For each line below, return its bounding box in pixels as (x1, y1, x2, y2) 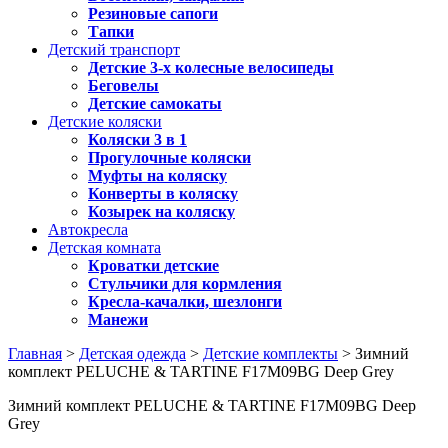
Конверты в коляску (88, 185, 238, 202)
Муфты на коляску (88, 167, 227, 184)
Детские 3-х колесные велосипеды (88, 59, 334, 76)
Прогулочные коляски (88, 149, 251, 166)
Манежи (88, 311, 148, 328)
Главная (8, 345, 62, 362)
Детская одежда (79, 345, 186, 362)
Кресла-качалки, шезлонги (88, 293, 282, 310)
